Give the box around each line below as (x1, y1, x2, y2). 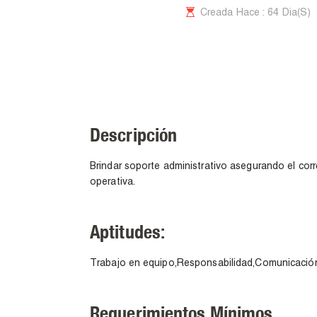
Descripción (90, 124, 178, 146)
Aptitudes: (90, 221, 165, 243)
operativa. (90, 178, 135, 188)
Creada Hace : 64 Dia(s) (200, 8, 311, 18)
